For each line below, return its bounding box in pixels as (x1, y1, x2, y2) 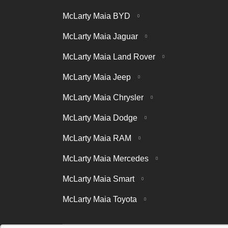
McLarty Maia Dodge (63, 113, 139, 122)
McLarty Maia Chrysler (63, 93, 146, 102)
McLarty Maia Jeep (63, 72, 133, 81)
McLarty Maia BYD (63, 11, 132, 20)
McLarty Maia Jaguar (63, 32, 140, 41)
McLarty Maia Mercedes (63, 154, 151, 163)
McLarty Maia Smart (63, 174, 136, 183)
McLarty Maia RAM (63, 133, 133, 142)
